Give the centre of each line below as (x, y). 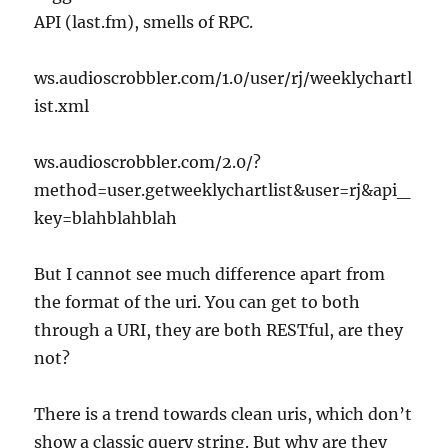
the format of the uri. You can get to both (197, 301)
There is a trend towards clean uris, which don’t (223, 413)
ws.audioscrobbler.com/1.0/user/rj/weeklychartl (223, 77)
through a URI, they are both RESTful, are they (219, 329)
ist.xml (62, 105)
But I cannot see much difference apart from (210, 273)
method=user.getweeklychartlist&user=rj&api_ (222, 189)
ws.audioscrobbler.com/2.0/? (148, 161)
